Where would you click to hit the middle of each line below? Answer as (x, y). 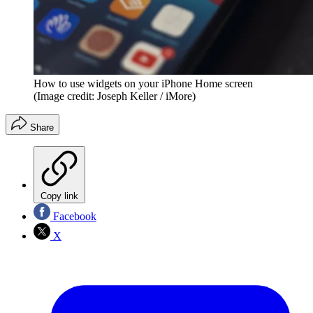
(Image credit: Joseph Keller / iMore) (115, 96)
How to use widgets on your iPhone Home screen (143, 84)
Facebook (73, 217)
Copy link (59, 196)
